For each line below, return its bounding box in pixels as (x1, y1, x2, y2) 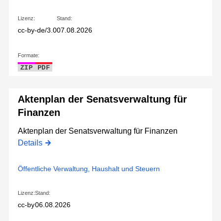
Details (18, 139, 42, 147)
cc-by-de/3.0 (18, 26, 57, 34)
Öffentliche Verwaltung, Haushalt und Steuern (18, 165, 160, 173)
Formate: (18, 52, 39, 58)
